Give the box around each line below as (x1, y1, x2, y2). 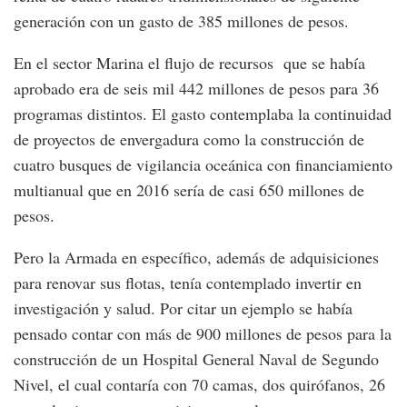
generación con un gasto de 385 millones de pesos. (14, 9, 349, 32)
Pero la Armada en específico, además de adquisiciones (14, 245, 379, 268)
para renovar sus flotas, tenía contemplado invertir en (14, 271, 362, 293)
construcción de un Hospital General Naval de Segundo (14, 347, 379, 370)
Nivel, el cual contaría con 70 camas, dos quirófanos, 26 (14, 372, 385, 395)
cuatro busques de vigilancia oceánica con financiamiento (14, 153, 392, 175)
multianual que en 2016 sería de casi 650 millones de (14, 178, 364, 201)
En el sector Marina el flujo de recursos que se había (14, 51, 365, 74)
